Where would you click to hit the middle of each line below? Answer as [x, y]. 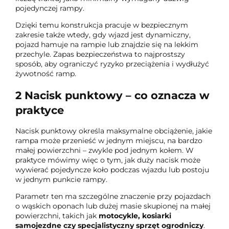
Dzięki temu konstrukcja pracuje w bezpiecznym [102, 25]
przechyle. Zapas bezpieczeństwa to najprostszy [100, 54]
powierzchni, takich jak [57, 216]
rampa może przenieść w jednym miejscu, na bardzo [109, 141]
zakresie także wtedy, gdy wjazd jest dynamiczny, [103, 35]
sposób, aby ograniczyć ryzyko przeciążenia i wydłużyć [112, 64]
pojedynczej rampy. [50, 8]
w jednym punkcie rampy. [61, 180]
